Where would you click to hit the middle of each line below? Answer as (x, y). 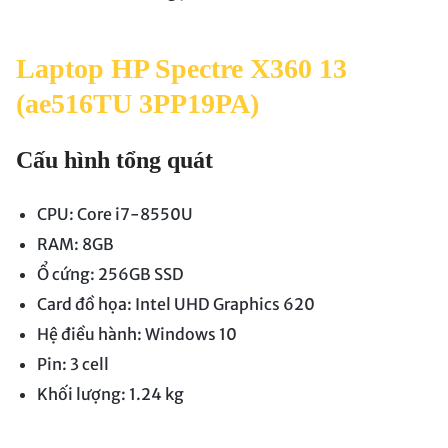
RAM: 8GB (75, 244)
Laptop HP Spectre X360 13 (181, 69)
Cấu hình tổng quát (114, 160)
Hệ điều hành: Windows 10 (136, 334)
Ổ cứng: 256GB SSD (110, 274)
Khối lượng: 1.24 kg (110, 394)
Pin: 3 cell (72, 364)
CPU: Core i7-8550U (114, 214)
